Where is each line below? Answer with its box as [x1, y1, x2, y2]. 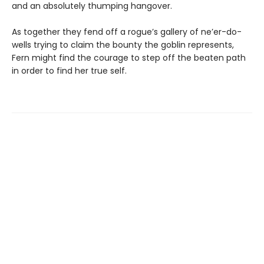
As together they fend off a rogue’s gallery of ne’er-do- [12, 25, 242, 38]
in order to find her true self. [12, 64, 127, 77]
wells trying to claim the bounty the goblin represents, [12, 38, 234, 51]
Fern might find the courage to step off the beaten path [12, 51, 246, 64]
